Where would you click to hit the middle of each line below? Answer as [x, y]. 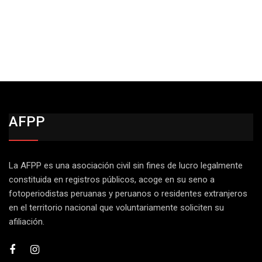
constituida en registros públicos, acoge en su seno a [112, 180]
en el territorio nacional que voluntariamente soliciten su [116, 208]
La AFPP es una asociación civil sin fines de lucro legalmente [126, 166]
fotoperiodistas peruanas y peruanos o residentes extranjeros [128, 194]
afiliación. [27, 222]
